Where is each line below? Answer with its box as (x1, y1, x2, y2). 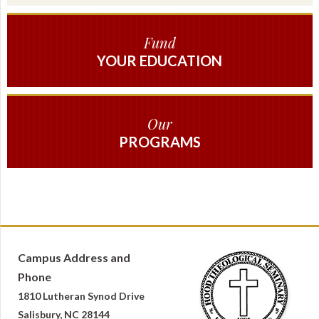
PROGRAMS (118, 132, 201, 150)
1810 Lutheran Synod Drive (17, 289, 145, 302)
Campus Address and (17, 250, 130, 264)
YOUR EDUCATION (97, 51, 223, 69)
